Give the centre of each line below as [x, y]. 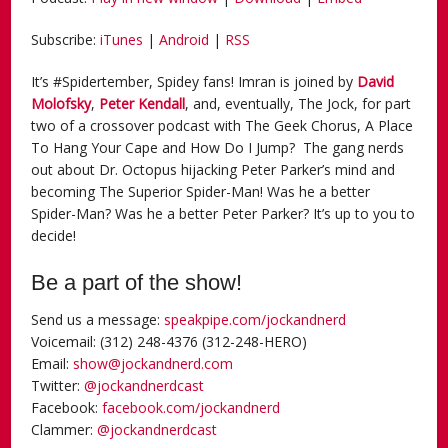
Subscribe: [66, 39]
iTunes [122, 39]
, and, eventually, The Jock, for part [298, 103]
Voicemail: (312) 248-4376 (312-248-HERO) [169, 341]
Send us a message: [98, 319]
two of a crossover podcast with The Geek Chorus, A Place [222, 125]
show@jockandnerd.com [153, 363]
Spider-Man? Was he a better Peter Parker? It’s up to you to [223, 213]
